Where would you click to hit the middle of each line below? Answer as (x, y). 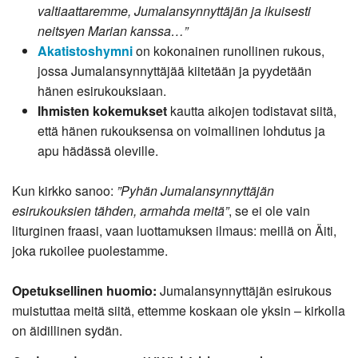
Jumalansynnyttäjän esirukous (244, 290)
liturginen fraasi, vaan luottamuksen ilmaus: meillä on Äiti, (174, 230)
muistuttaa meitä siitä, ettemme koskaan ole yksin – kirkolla (179, 310)
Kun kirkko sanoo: (64, 190)
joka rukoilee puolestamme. (90, 250)
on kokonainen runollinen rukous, (229, 50)
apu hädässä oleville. (98, 150)
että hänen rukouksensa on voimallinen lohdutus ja (181, 130)
